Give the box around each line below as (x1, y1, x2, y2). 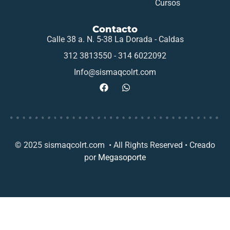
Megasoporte (98, 152, 146, 163)
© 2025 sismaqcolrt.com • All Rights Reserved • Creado (15, 140, 215, 150)
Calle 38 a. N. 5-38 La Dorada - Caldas (46, 34, 184, 45)
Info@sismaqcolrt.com (74, 67, 156, 78)
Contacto (92, 24, 138, 35)
